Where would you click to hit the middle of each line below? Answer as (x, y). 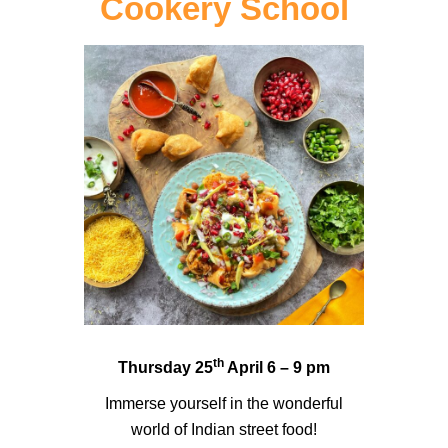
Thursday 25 (165, 367)
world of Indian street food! (224, 429)
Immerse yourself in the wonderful (224, 403)
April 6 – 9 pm (277, 367)
